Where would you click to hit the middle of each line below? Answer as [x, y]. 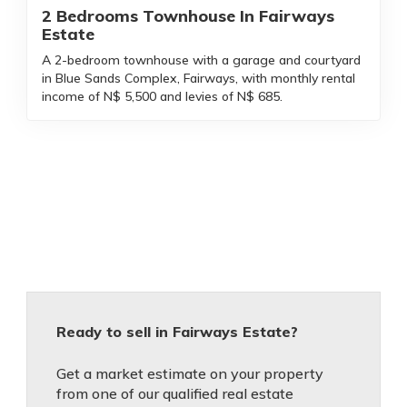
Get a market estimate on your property [190, 373]
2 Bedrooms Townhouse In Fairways [188, 16]
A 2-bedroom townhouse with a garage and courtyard [201, 60]
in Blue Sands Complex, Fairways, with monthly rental [199, 78]
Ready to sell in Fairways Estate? [177, 332]
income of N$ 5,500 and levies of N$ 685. [162, 96]
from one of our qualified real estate [175, 393]
